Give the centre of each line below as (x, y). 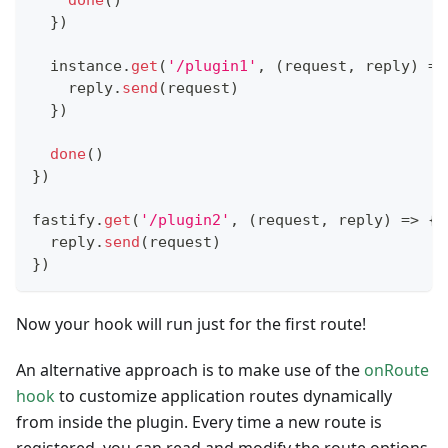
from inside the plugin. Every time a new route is (199, 422)
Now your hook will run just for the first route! (191, 324)
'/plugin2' (185, 220)
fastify (63, 220)
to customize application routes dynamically (223, 396)
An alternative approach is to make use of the (190, 370)
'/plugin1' (212, 66)
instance (77, 66)
